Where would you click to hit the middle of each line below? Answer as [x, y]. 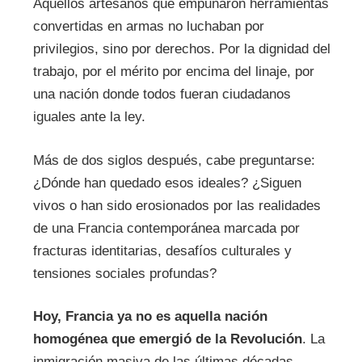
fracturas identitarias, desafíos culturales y [162, 250]
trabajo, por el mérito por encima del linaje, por [173, 72]
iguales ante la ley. [89, 117]
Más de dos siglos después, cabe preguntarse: [174, 160]
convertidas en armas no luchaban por [148, 27]
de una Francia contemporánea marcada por [166, 228]
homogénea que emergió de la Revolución [167, 339]
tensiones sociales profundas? [124, 273]
